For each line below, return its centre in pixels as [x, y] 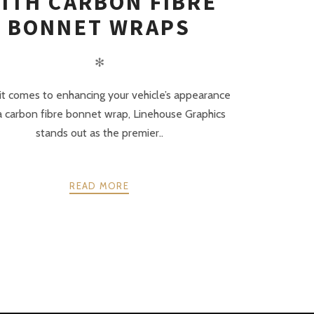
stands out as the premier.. [99, 133]
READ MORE [99, 186]
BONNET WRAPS [99, 28]
